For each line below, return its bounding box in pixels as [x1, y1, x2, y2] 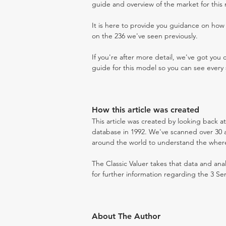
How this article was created [92, 105, 199, 115]
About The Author [92, 211, 160, 221]
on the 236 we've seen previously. [92, 31, 198, 40]
